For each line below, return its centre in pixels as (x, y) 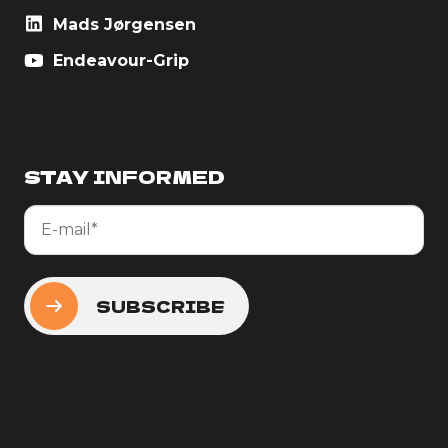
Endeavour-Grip (118, 60)
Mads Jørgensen (122, 24)
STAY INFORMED (124, 175)
